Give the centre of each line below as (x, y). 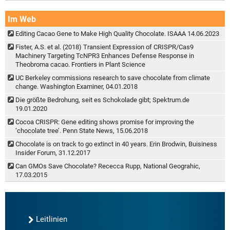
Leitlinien (52, 219)
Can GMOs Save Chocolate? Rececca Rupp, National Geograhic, (108, 166)
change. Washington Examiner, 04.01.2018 (76, 86)
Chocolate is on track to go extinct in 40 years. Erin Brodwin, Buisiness (116, 144)
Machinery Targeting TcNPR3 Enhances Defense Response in (105, 55)
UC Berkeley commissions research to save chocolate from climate (113, 78)
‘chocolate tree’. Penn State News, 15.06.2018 (82, 130)
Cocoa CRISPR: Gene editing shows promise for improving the (105, 122)
